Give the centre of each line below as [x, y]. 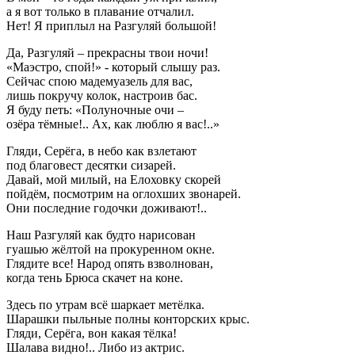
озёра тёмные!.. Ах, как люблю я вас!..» [113, 124]
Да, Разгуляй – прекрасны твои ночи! [107, 52]
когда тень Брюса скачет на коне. [95, 277]
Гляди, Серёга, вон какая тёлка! [92, 333]
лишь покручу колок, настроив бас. [102, 95]
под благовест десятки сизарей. [91, 165]
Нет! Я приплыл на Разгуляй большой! [111, 25]
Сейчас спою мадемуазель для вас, [99, 81]
